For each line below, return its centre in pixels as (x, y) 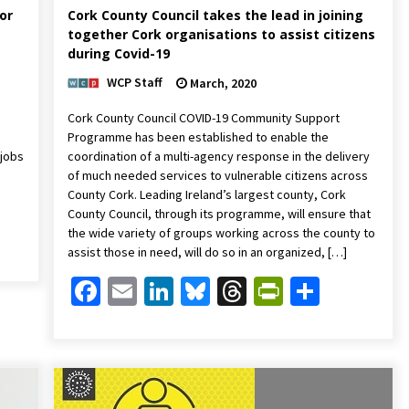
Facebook (158, 291)
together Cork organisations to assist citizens (221, 34)
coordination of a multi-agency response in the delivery (218, 156)
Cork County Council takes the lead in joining (215, 15)
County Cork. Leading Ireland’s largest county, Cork (206, 194)
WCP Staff (134, 82)
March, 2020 (221, 83)
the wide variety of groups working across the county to (221, 232)
